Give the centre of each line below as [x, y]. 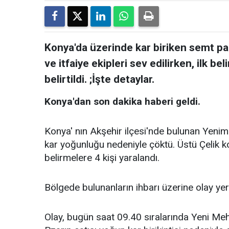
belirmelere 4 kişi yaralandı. [102, 158]
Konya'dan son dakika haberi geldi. [122, 102]
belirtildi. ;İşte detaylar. [99, 79]
